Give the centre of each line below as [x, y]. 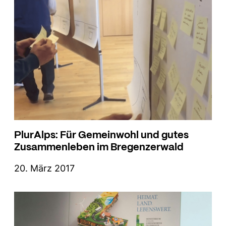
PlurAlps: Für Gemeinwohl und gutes [101, 134]
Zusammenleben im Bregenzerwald [99, 146]
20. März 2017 [44, 168]
